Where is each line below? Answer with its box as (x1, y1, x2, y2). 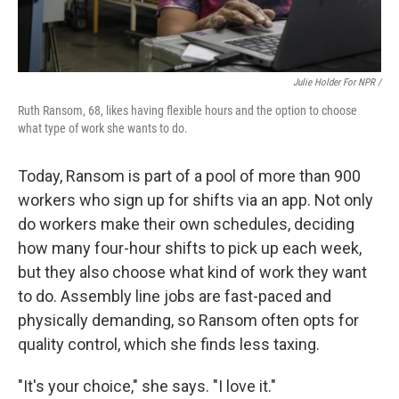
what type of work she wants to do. (18, 121, 188, 136)
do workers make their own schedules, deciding (18, 215, 354, 234)
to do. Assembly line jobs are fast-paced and (18, 287, 331, 306)
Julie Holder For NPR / (293, 77, 381, 89)
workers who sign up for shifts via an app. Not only (18, 191, 373, 210)
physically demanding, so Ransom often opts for (18, 311, 359, 330)
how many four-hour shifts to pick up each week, (18, 239, 362, 258)
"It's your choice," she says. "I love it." (18, 377, 276, 396)
